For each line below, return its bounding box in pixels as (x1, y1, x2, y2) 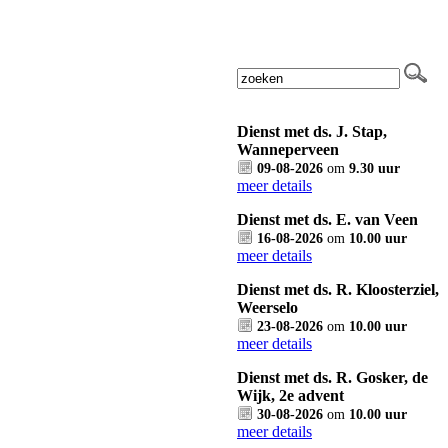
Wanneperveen (237, 141, 339, 158)
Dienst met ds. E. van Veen (237, 211, 418, 228)
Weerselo (237, 299, 298, 316)
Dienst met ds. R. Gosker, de (237, 369, 428, 386)
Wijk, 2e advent (237, 387, 344, 404)
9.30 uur (349, 160, 400, 176)
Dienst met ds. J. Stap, (237, 123, 387, 140)
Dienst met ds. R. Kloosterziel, (237, 281, 439, 298)
